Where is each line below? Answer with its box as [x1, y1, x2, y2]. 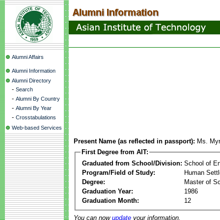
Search [16, 86, 33, 92]
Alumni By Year [16, 105, 52, 111]
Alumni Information [12, 68, 55, 74]
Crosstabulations [16, 114, 56, 120]
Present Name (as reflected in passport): [74, 137, 195, 145]
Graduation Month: [82, 196, 139, 204]
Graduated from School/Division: [82, 159, 182, 167]
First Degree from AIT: [82, 148, 148, 156]
